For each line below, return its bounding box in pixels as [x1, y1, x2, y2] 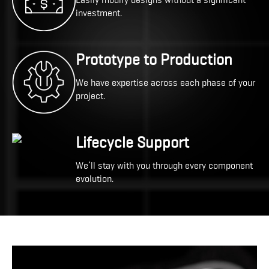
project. [75, 90, 105, 101]
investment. [75, 8, 122, 19]
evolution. [75, 173, 113, 184]
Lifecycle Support [75, 133, 189, 151]
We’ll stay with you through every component [75, 160, 253, 171]
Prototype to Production [75, 50, 232, 68]
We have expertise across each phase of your [75, 77, 255, 88]
